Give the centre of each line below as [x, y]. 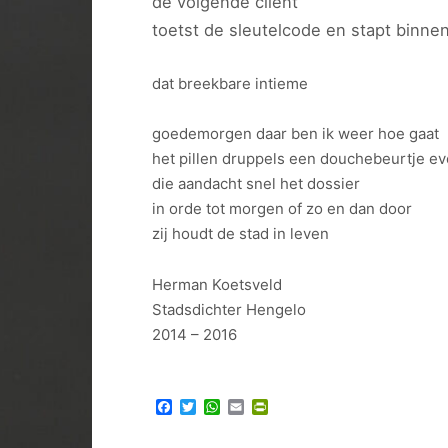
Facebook [209, 407]
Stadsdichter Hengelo [229, 309]
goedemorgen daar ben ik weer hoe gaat [295, 134]
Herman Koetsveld [217, 284]
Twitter [222, 407]
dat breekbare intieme [230, 83]
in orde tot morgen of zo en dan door [282, 209]
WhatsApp [259, 407]
